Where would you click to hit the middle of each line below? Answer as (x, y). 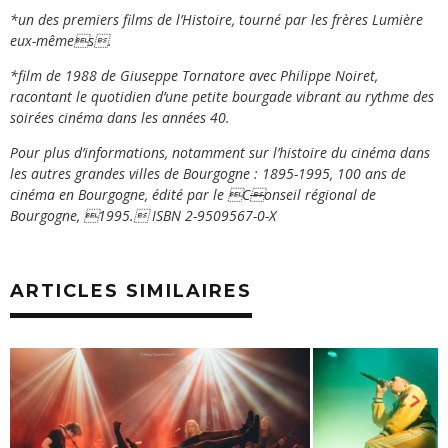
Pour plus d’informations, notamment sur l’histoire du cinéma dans (220, 152)
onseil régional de (320, 194)
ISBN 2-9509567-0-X (212, 215)
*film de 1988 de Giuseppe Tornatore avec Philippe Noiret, (194, 75)
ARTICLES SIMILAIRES (131, 290)
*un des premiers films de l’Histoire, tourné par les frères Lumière (216, 19)
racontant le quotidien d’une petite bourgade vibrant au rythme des (222, 96)
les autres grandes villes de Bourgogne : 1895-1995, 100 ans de (208, 173)
